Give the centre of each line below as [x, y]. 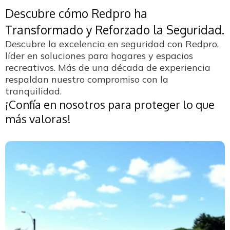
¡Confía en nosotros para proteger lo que [110, 104]
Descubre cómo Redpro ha [76, 13]
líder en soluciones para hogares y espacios [99, 55]
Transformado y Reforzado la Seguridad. [115, 29]
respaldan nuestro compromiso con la [87, 79]
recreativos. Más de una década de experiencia [108, 67]
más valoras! [38, 118]
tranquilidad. [33, 91]
